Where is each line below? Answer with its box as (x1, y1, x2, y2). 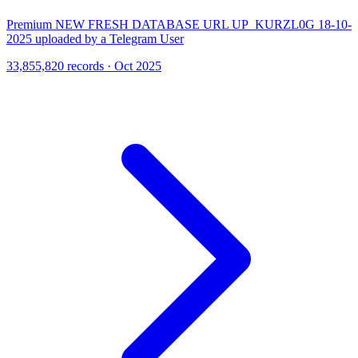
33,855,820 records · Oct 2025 (6, 58, 161, 73)
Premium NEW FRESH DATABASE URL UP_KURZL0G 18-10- (6, 17, 352, 31)
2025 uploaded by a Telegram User (6, 31, 184, 46)
